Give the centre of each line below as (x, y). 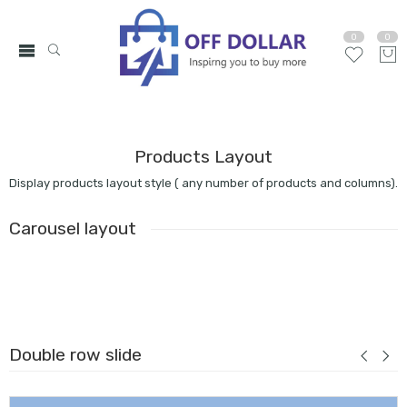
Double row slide (75, 355)
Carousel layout (72, 228)
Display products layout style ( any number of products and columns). (203, 183)
